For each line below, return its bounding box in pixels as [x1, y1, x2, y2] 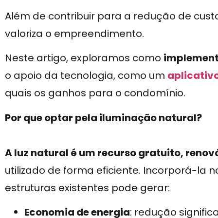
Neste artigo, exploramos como [5, 51, 163, 65]
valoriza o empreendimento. [5, 26, 144, 40]
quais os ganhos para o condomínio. [5, 86, 185, 100]
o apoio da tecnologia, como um [5, 69, 167, 83]
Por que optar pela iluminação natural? [5, 110, 202, 125]
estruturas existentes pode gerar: [5, 181, 170, 195]
